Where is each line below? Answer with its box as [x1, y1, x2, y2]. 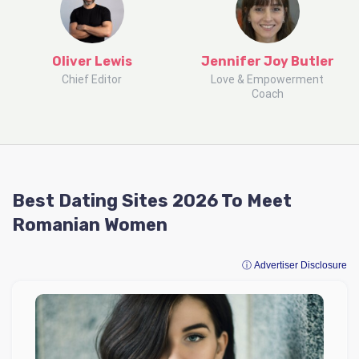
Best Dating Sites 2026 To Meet [12, 189, 292, 212]
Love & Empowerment [211, 72, 324, 86]
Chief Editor [62, 72, 122, 86]
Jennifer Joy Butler [200, 53, 334, 69]
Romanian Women [12, 213, 167, 236]
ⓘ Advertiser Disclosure [242, 259, 347, 271]
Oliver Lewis [51, 53, 132, 69]
